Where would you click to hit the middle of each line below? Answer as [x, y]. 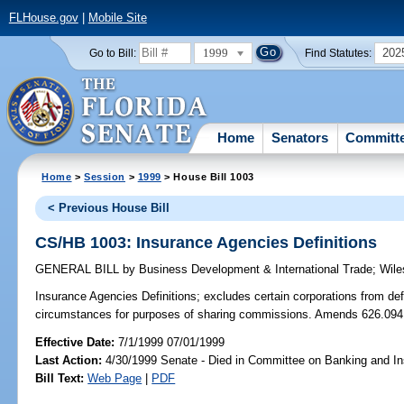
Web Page [115, 378]
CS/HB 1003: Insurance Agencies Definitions [207, 242]
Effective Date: [77, 342]
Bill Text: [60, 378]
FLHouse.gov [43, 18]
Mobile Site [117, 18]
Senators [300, 137]
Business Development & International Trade [254, 270]
